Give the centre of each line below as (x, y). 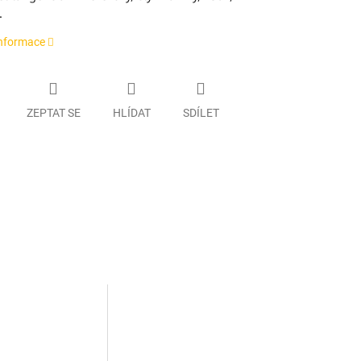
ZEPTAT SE (53, 112)
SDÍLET (201, 112)
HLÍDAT (131, 112)
